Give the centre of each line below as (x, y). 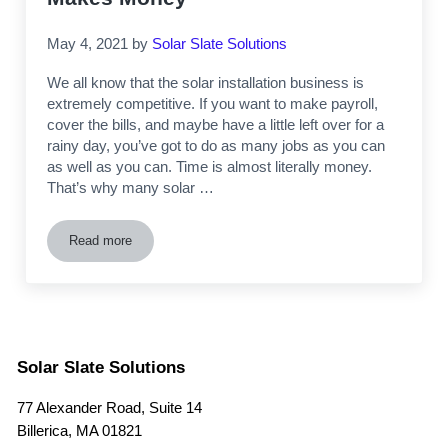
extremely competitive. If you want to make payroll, (213, 103)
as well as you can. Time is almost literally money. (210, 166)
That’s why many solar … (131, 187)
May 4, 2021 (88, 43)
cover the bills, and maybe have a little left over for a (216, 124)
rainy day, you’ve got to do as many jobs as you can (216, 145)
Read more (101, 240)
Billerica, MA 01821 (79, 431)
